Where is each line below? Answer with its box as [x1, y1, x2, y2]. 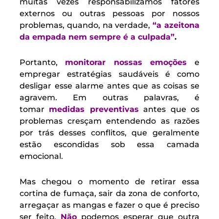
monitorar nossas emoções [65, 58, 187, 67]
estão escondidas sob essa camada [20, 140, 199, 150]
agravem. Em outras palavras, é [20, 93, 199, 103]
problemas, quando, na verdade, [20, 21, 153, 30]
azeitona [164, 21, 200, 30]
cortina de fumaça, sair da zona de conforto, [20, 189, 199, 198]
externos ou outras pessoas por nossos [20, 9, 199, 19]
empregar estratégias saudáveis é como [20, 69, 199, 79]
